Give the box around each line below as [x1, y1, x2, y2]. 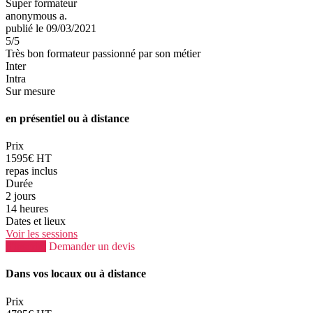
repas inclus [6, 165, 57, 177]
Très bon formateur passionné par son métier [6, 47, 201, 59]
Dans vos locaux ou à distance [6, 268, 146, 280]
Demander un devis [49, 240, 135, 253]
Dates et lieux [6, 215, 66, 228]
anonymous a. [6, 9, 67, 22]
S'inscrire [6, 240, 46, 253]
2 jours [6, 190, 36, 203]
